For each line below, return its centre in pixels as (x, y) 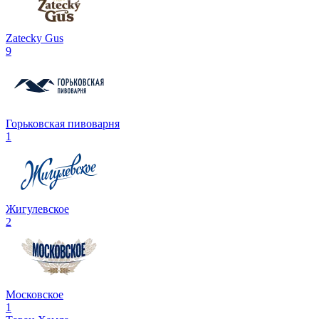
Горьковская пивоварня (63, 123)
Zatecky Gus (35, 38)
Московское (35, 294)
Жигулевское (37, 209)
